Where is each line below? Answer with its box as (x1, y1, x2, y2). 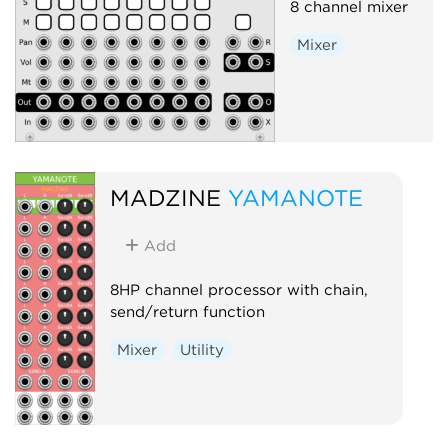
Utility (180, 340, 225, 359)
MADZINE (109, 183, 221, 211)
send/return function (109, 302, 265, 321)
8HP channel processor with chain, (109, 280, 368, 299)
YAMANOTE (227, 183, 363, 211)
